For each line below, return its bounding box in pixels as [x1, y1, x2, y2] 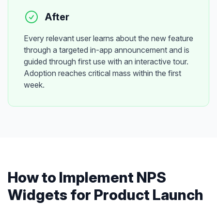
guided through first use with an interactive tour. [24, 57, 188, 66]
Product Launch [94, 186, 203, 203]
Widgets [8, 186, 67, 203]
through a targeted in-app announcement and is [24, 45, 189, 55]
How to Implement [8, 169, 137, 186]
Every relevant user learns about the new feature [24, 33, 193, 43]
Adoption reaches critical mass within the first [24, 68, 181, 78]
